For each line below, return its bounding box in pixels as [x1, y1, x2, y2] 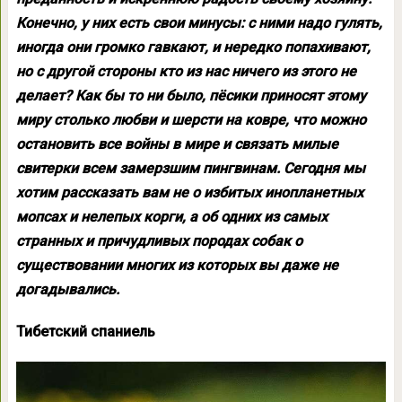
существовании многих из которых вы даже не [15, 257, 338, 274]
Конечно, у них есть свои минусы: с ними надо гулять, [15, 14, 382, 31]
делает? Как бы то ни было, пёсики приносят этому [15, 87, 366, 104]
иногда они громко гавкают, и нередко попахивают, [15, 39, 371, 56]
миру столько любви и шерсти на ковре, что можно [15, 111, 366, 128]
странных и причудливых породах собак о [15, 232, 302, 249]
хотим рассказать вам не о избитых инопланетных [15, 184, 363, 201]
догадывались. [15, 281, 119, 298]
